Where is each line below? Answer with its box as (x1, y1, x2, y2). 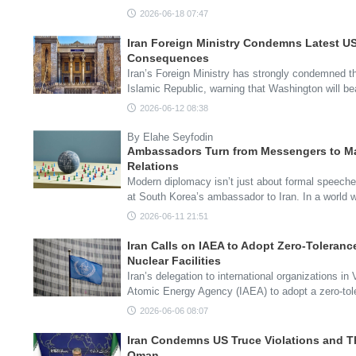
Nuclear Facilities (127, 254, 221, 267)
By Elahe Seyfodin (127, 131, 213, 143)
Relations (127, 160, 179, 172)
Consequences (127, 52, 209, 64)
